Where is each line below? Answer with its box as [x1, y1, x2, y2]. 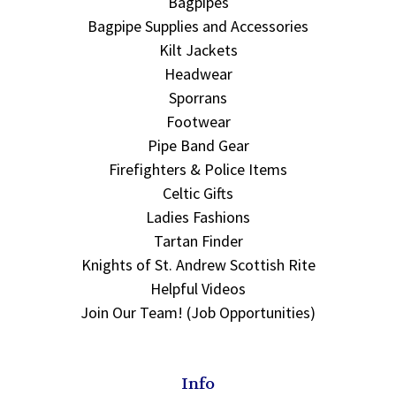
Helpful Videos [150, 278, 246, 299]
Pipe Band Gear [147, 134, 249, 156]
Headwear [164, 63, 232, 84]
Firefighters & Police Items [109, 158, 287, 179]
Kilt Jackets [158, 39, 238, 60]
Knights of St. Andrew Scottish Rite [80, 254, 316, 275]
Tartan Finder [153, 230, 243, 251]
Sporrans [169, 87, 227, 108]
